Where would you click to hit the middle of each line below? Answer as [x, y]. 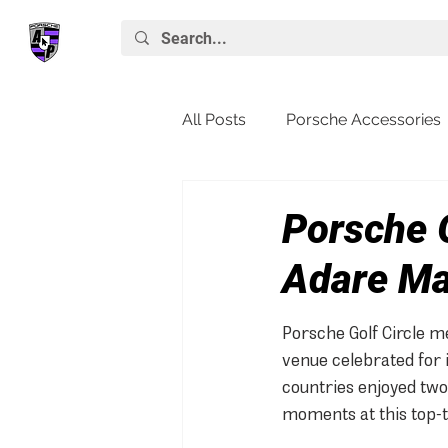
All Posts [214, 119]
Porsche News [275, 199]
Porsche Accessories [363, 119]
